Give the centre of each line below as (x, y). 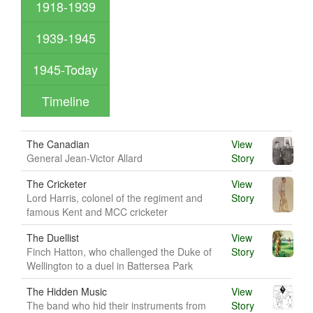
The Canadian (58, 144)
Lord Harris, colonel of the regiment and (115, 198)
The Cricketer (57, 184)
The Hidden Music (67, 291)
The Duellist (53, 238)
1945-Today (65, 69)
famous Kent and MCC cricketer (97, 212)
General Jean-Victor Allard (85, 158)
